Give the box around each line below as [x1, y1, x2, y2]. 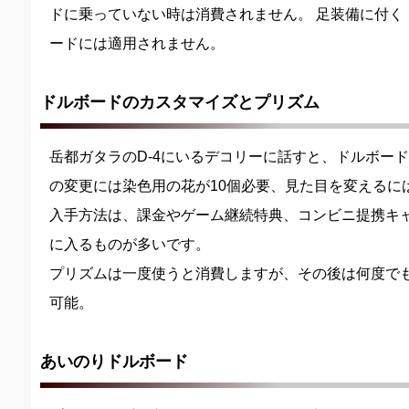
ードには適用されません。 [49, 36, 225, 52]
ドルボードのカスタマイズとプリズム [40, 93, 320, 112]
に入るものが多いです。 [49, 236, 210, 253]
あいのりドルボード [40, 352, 188, 372]
